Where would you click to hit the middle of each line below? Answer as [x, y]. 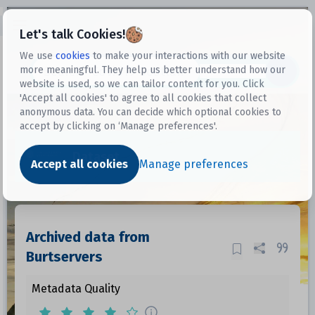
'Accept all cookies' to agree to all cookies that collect [143, 98]
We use [37, 56]
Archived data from [88, 237]
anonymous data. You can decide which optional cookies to [151, 112]
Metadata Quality [76, 289]
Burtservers [64, 257]
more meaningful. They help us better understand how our [153, 70]
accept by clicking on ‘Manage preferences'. [119, 126]
